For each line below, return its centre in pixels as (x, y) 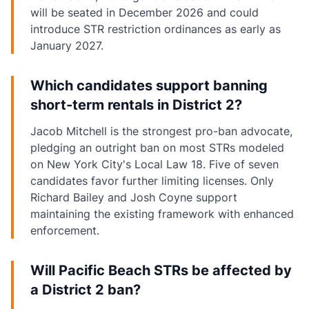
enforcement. (65, 230)
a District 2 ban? (86, 290)
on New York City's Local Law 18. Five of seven (154, 164)
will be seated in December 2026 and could (144, 12)
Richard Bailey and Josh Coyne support (134, 197)
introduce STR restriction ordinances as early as (156, 29)
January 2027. (67, 46)
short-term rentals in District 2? (136, 105)
